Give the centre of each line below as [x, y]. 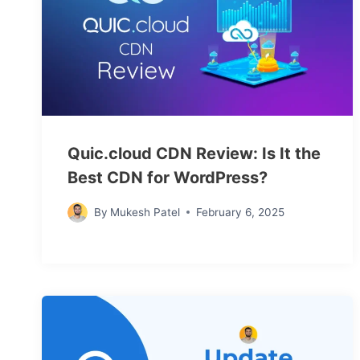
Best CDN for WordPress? [168, 177]
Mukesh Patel [145, 213]
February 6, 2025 [241, 213]
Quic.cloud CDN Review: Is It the [194, 153]
